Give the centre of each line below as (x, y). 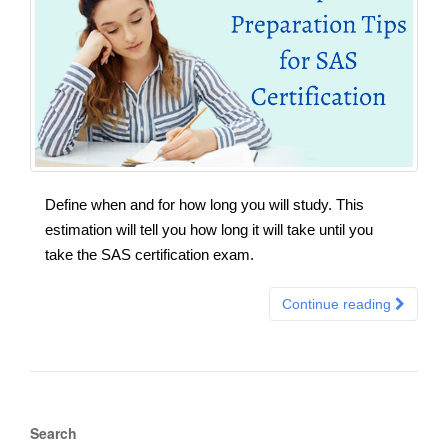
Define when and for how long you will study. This (204, 204)
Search (53, 432)
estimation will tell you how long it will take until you (209, 229)
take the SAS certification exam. (149, 254)
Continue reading (338, 303)
